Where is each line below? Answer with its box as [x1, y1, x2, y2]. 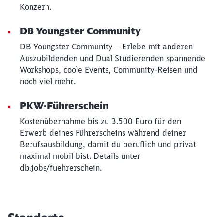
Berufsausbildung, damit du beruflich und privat [20, 139, 196, 149]
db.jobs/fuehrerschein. [20, 163, 102, 172]
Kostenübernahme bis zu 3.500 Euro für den [20, 116, 181, 126]
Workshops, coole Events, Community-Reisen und [20, 65, 198, 75]
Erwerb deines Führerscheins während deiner [20, 128, 186, 138]
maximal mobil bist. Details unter [20, 151, 140, 161]
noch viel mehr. [20, 77, 76, 86]
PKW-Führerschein [20, 99, 108, 111]
